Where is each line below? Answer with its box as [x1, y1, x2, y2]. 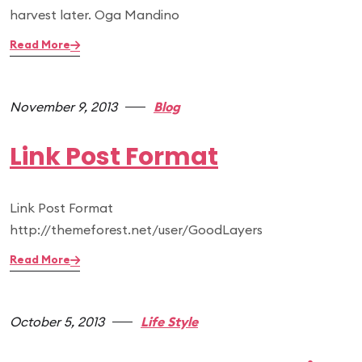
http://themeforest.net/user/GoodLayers [10, 221, 263, 238]
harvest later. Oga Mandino [10, 6, 179, 23]
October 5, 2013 [10, 314, 104, 330]
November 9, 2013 [10, 99, 117, 115]
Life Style [141, 314, 198, 330]
